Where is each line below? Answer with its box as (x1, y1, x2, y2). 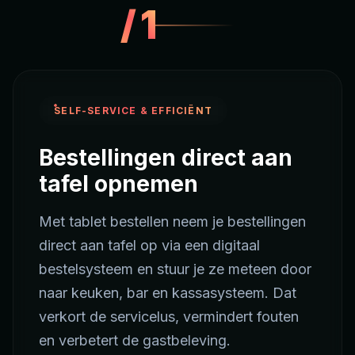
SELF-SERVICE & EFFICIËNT (54, 104, 212, 116)
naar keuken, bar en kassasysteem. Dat (39, 284, 296, 301)
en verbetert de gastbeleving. (39, 331, 231, 349)
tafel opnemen (39, 170, 198, 197)
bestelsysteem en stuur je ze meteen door (39, 260, 311, 277)
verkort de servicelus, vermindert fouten (39, 307, 299, 325)
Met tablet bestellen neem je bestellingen (39, 212, 306, 230)
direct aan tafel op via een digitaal (39, 236, 260, 254)
